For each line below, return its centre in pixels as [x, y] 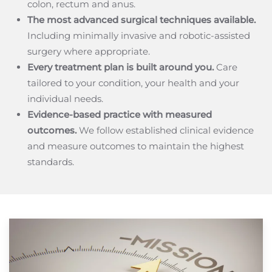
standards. [51, 162]
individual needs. [65, 99]
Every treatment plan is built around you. [121, 67]
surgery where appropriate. [89, 51]
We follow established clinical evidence [165, 130]
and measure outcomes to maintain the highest [136, 146]
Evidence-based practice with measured [120, 114]
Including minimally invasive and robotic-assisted [139, 36]
